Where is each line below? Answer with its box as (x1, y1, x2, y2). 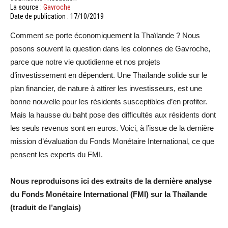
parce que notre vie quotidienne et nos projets (10, 58, 160, 66)
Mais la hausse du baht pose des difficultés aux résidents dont (10, 110, 216, 119)
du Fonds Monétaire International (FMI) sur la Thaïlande (10, 190, 207, 198)
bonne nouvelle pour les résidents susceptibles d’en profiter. (10, 97, 207, 106)
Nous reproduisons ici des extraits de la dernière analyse (10, 177, 212, 185)
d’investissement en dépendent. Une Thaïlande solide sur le (10, 71, 207, 79)
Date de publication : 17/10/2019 (10, 12, 104, 20)
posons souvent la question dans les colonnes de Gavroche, (10, 44, 210, 53)
